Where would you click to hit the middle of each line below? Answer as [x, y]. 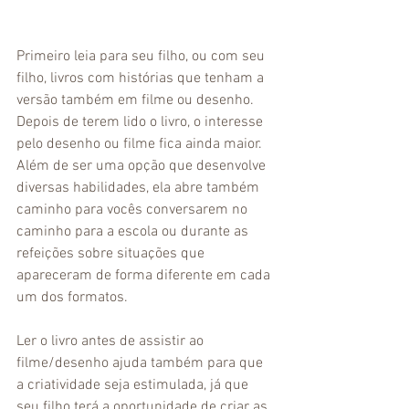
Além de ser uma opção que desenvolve [143, 166]
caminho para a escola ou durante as [134, 232]
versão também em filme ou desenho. [137, 100]
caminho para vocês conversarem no [134, 210]
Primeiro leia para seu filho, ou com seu [142, 57]
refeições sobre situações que [112, 254]
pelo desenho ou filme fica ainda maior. [141, 144]
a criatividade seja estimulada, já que [134, 385]
